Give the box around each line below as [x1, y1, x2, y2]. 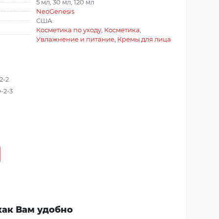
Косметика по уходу [36, 25, 101, 34]
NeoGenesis [36, 7, 74, 15]
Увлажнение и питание [36, 35, 114, 43]
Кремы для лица [117, 35, 171, 43]
